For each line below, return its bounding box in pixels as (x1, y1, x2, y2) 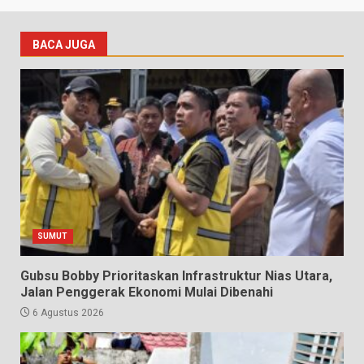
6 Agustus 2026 (30, 306, 104, 318)
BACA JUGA (32, 37, 95, 51)
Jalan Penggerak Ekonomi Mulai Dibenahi (20, 284, 273, 300)
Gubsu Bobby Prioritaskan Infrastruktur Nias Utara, (20, 267, 332, 284)
